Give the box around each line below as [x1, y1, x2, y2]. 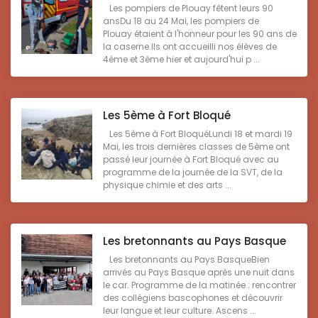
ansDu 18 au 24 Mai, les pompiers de [103, 14, 259, 27]
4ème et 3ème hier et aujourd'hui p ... [103, 53, 260, 65]
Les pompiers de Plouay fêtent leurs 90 [103, 1, 273, 14]
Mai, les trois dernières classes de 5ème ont [103, 140, 290, 153]
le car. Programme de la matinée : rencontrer [103, 278, 296, 291]
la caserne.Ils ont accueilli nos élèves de [103, 40, 277, 53]
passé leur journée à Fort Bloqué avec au [103, 153, 279, 165]
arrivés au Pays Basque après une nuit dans [103, 265, 295, 278]
